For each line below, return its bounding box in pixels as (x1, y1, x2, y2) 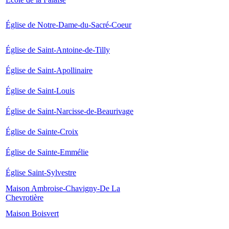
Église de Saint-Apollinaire (6, 66, 93, 75)
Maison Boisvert (6, 209, 59, 218)
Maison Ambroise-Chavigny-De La (6, 184, 120, 193)
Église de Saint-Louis (6, 86, 75, 95)
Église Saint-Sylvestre (6, 168, 76, 177)
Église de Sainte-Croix (6, 127, 78, 136)
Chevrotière (6, 193, 43, 202)
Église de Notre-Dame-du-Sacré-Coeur (6, 20, 131, 29)
